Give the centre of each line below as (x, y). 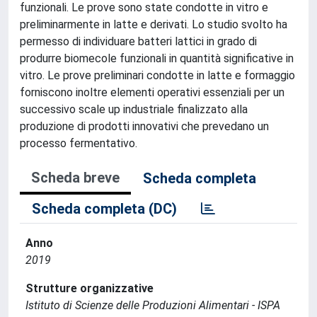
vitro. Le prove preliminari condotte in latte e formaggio (157, 75)
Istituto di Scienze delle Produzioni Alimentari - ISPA (153, 305)
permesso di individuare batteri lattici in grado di (138, 41)
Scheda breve (75, 178)
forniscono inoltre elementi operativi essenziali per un (152, 92)
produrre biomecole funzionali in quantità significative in (157, 58)
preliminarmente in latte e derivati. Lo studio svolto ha (154, 24)
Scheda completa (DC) (104, 209)
